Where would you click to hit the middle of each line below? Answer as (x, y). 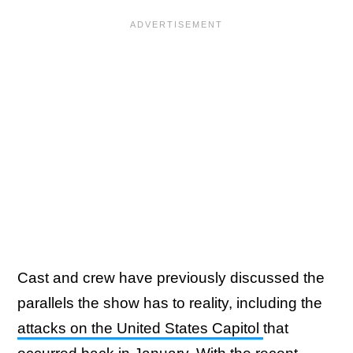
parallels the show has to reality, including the (170, 303)
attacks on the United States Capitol (140, 328)
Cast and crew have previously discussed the (171, 277)
